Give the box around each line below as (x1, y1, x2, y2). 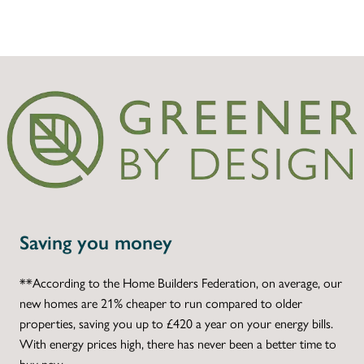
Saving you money (19, 230, 172, 254)
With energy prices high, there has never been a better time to (19, 333, 336, 353)
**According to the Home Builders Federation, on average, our (19, 272, 342, 292)
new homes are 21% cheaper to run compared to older (19, 292, 302, 312)
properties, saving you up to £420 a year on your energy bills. (19, 313, 333, 332)
